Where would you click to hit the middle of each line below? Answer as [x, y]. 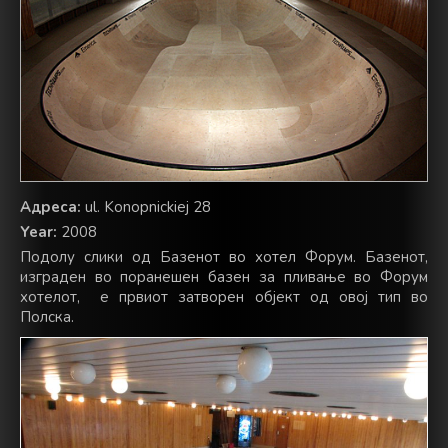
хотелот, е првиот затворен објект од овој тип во [224, 297]
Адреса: [50, 207]
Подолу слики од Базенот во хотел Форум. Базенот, [224, 257]
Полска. [47, 317]
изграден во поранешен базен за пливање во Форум [224, 277]
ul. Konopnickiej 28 [146, 207]
